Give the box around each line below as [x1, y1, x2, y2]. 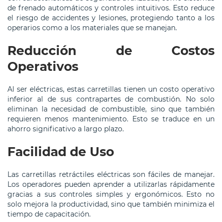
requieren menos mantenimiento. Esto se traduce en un [7, 114, 215, 124]
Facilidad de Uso [7, 144, 114, 160]
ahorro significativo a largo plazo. [7, 124, 124, 134]
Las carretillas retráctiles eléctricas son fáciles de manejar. [7, 170, 215, 179]
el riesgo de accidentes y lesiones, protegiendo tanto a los [7, 13, 215, 23]
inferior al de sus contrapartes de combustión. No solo [7, 95, 215, 104]
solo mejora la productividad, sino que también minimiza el [7, 200, 215, 209]
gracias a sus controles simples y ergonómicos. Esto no [7, 190, 215, 199]
